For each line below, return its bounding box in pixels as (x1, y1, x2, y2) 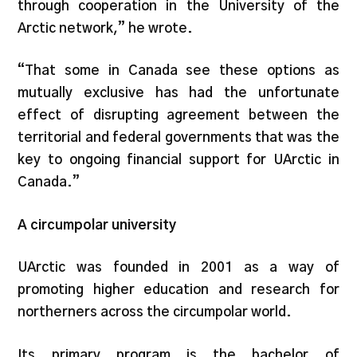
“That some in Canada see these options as (18, 64, 339, 77)
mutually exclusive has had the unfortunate (18, 86, 339, 100)
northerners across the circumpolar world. (18, 305, 292, 319)
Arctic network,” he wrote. (18, 21, 194, 35)
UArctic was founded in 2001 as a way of (18, 261, 339, 274)
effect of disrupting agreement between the (18, 108, 339, 122)
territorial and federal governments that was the (18, 131, 339, 144)
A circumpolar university (18, 218, 177, 232)
